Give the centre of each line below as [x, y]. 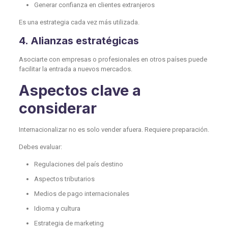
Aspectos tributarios [64, 179]
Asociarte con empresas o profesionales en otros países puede [113, 59]
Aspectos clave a [80, 90]
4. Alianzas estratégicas [79, 40]
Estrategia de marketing [69, 223]
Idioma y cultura [57, 208]
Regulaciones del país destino [78, 164]
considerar [58, 108]
